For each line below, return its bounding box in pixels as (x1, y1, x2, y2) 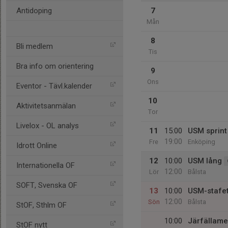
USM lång (188, 156, 222, 165)
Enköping (188, 138, 215, 146)
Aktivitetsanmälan (16, 101, 76, 110)
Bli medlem (16, 42, 53, 51)
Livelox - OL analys (16, 121, 79, 130)
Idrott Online (16, 141, 57, 150)
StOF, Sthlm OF (16, 201, 67, 210)
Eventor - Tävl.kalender (16, 81, 92, 91)
